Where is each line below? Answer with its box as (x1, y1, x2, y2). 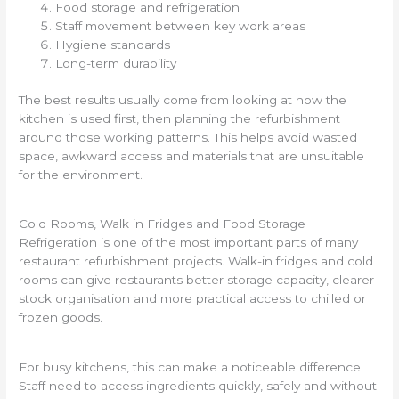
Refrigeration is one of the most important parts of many (19, 235, 359, 250)
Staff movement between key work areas (55, 18, 306, 33)
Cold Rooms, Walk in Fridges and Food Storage (19, 216, 306, 232)
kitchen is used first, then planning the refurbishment (19, 111, 341, 126)
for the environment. (19, 167, 143, 183)
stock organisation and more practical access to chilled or (19, 291, 367, 306)
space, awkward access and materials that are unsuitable (19, 149, 365, 164)
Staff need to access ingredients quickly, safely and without (19, 378, 378, 393)
